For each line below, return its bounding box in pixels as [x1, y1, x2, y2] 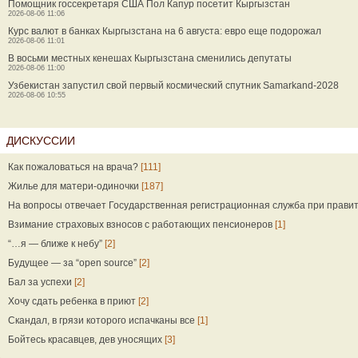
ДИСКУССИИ [6, 134, 75, 147]
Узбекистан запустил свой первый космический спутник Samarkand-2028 [8, 80, 339, 91]
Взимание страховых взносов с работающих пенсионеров [8, 219, 272, 230]
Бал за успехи [8, 276, 72, 288]
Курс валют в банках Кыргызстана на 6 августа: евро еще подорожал [8, 26, 321, 37]
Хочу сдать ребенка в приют [8, 296, 136, 307]
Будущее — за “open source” [8, 257, 137, 268]
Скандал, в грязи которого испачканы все [8, 315, 195, 326]
